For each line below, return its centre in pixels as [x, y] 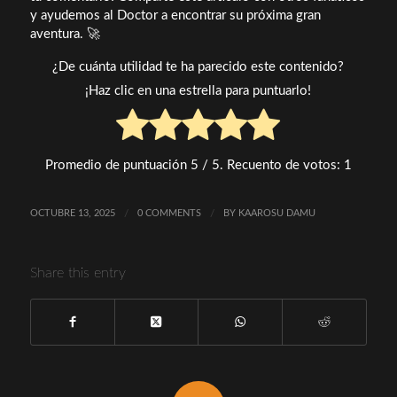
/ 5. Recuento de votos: [271, 165]
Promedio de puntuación [117, 165]
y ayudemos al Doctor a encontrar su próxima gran [175, 15]
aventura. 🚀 [65, 34]
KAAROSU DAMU [276, 213]
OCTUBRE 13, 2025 [72, 213]
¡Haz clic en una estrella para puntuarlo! [198, 91]
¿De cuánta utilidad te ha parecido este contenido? [198, 66]
